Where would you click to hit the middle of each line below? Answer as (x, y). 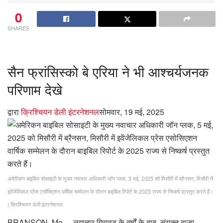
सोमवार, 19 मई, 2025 (132, 111)
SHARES (18, 28)
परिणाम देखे (35, 89)
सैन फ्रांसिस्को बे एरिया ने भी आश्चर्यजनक (108, 71)
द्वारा (14, 111)
